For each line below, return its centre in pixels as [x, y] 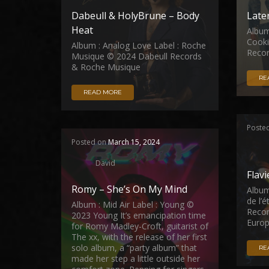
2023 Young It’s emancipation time [139, 215]
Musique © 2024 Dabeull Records [137, 56]
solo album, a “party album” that [134, 248]
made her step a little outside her [136, 258]
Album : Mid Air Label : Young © [133, 204]
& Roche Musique [106, 67]
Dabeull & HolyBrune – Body [135, 16]
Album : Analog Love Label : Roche [139, 45]
